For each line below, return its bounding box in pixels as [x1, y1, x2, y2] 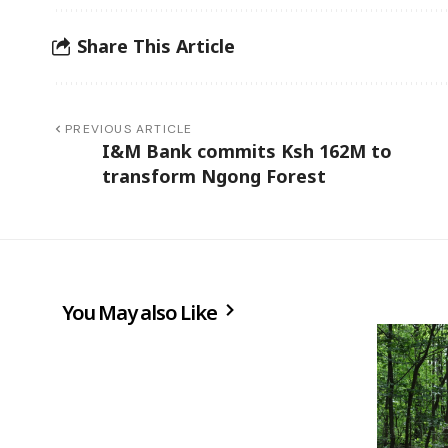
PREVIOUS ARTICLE [65, 120, 193, 137]
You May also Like [62, 298, 221, 326]
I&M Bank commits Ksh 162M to [102, 138, 392, 163]
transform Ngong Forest [102, 163, 326, 188]
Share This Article [77, 34, 235, 59]
